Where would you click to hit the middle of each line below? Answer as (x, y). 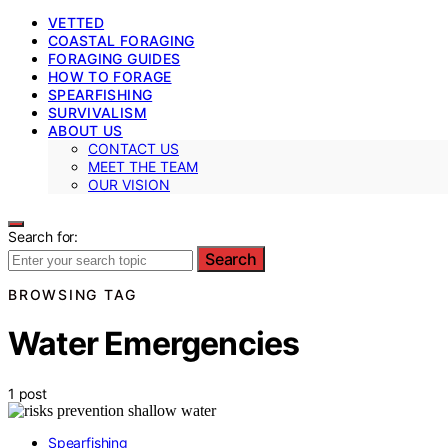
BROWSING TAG (72, 294)
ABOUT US (85, 130)
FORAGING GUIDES (114, 58)
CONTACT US (133, 148)
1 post (27, 393)
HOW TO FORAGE (110, 76)
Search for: (43, 236)
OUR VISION (129, 184)
